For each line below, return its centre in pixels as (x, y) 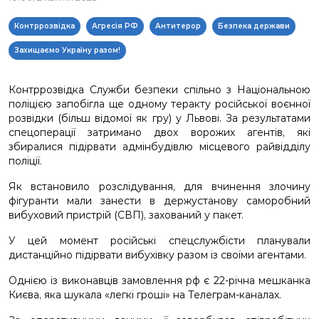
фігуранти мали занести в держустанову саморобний (159, 201)
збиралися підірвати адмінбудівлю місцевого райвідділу (159, 147)
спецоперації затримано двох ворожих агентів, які (159, 132)
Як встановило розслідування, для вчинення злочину (159, 187)
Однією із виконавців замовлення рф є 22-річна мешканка (159, 281)
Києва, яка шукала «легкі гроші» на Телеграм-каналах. (145, 295)
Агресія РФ (115, 26)
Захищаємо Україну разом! (67, 50)
